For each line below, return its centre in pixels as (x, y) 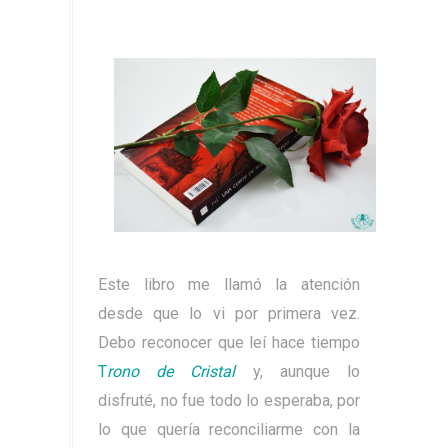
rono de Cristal (171, 371)
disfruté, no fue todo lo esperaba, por (229, 400)
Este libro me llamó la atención (229, 284)
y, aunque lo (306, 371)
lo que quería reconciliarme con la (229, 429)
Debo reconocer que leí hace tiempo (229, 342)
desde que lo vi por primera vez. (229, 313)
